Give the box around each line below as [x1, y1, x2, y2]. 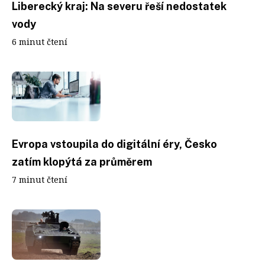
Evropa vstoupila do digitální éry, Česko [12, 138, 217, 150]
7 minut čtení [12, 174, 67, 185]
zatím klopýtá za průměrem [12, 156, 152, 168]
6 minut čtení [12, 35, 67, 47]
